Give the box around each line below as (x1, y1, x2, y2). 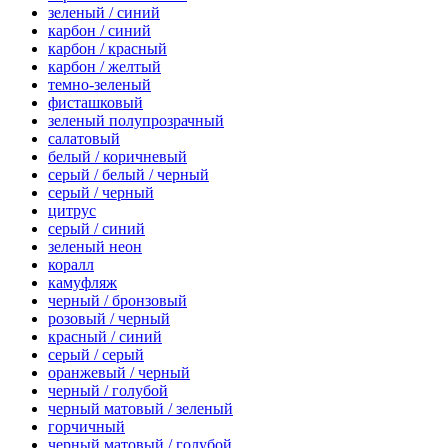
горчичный (48, 418, 125, 436)
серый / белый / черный (48, 166, 209, 184)
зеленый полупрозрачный (48, 112, 224, 130)
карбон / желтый (48, 58, 161, 76)
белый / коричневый (48, 148, 187, 166)
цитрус (48, 202, 96, 220)
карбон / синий (48, 22, 151, 40)
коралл (48, 256, 94, 274)
